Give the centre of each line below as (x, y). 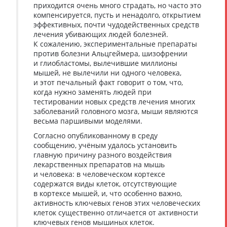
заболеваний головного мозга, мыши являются (116, 111)
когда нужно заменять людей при (92, 92)
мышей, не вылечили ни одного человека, (107, 73)
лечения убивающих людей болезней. (101, 34)
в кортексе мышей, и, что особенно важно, (108, 193)
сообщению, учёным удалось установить (105, 145)
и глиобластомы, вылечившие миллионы (105, 63)
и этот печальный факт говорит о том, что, (108, 82)
